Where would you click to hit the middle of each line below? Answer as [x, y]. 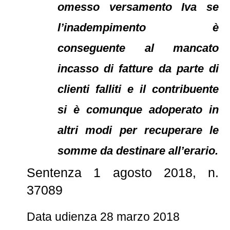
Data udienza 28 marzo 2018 [103, 217]
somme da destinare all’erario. [138, 151]
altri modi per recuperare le [138, 130]
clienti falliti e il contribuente [138, 89]
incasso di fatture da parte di [138, 69]
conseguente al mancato [138, 48]
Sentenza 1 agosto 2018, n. [123, 172]
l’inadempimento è [138, 27]
